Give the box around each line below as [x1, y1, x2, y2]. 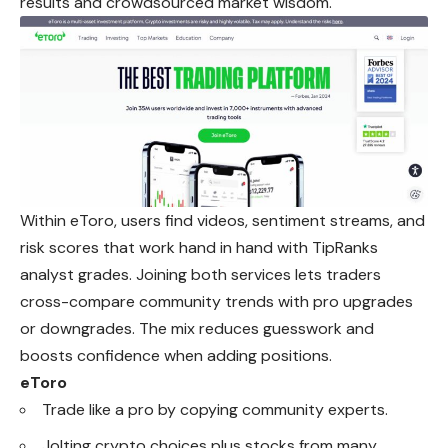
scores [49, 236, 103, 258]
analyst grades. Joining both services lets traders [20, 263, 381, 285]
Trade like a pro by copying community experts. [42, 398, 388, 420]
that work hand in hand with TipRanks [103, 236, 378, 258]
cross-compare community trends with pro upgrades [20, 290, 413, 312]
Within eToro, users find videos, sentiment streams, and [20, 209, 425, 231]
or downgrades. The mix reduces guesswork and [20, 317, 374, 339]
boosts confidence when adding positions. [20, 344, 332, 366]
